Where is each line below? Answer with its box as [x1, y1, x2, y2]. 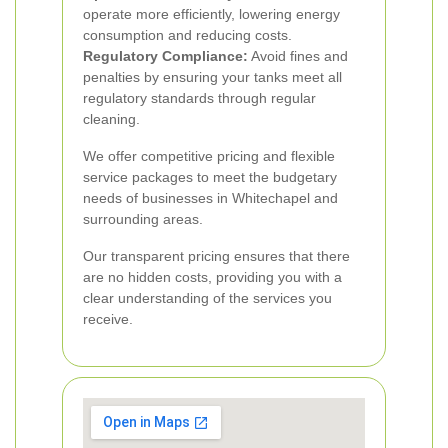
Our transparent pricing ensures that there [83, 248, 350, 264]
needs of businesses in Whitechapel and [83, 190, 338, 206]
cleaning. [83, 111, 140, 127]
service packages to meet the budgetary [83, 169, 337, 185]
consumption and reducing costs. [83, 27, 292, 43]
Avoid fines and [248, 48, 348, 64]
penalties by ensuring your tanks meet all [83, 69, 342, 85]
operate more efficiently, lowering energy [83, 6, 340, 22]
